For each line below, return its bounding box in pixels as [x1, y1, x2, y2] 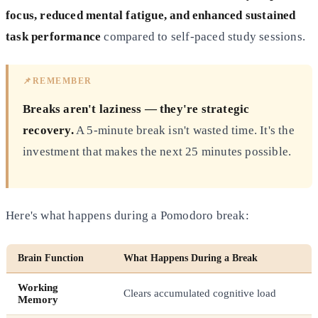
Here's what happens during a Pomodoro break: [6, 208, 249, 222]
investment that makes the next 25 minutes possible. [23, 144, 292, 158]
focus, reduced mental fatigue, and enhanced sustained [6, 8, 296, 22]
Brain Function [18, 252, 84, 263]
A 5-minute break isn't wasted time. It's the [73, 123, 295, 137]
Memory [18, 293, 58, 305]
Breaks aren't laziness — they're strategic [23, 102, 250, 116]
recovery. [23, 123, 74, 137]
